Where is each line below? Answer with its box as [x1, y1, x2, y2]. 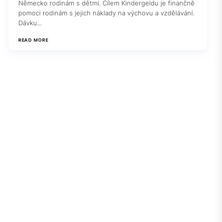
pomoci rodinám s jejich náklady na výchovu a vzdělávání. [18, 8, 194, 17]
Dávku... [18, 18, 42, 27]
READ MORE [18, 37, 49, 43]
